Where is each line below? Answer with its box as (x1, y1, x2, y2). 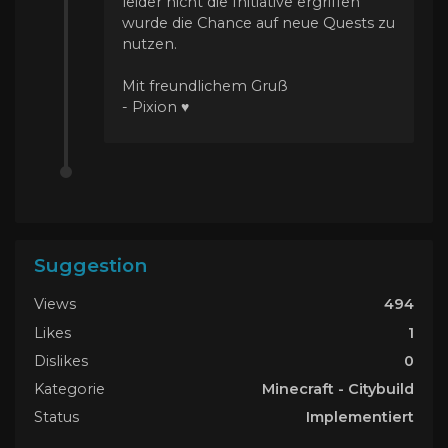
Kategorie (34, 379, 105, 398)
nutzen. (122, 34, 177, 53)
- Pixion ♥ (122, 97, 189, 116)
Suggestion (34, 254, 147, 278)
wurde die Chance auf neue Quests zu (122, 13, 395, 32)
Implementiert (306, 408, 414, 427)
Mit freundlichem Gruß (122, 76, 288, 95)
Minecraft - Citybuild (262, 379, 414, 398)
